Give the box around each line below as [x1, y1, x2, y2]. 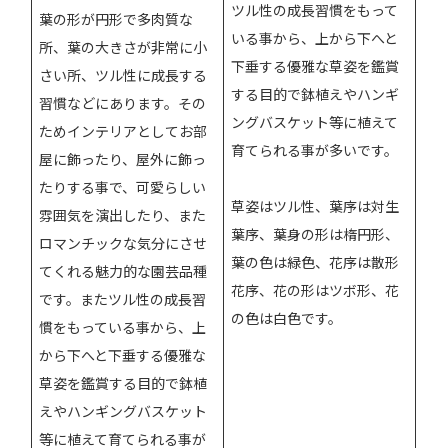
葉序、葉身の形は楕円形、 [231, 223, 400, 244]
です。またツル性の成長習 [39, 288, 207, 309]
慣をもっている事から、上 [39, 316, 207, 337]
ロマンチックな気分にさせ [39, 232, 208, 253]
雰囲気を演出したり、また [39, 204, 207, 225]
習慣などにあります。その [39, 92, 207, 113]
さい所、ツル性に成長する [39, 64, 208, 85]
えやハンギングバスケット [39, 400, 208, 421]
